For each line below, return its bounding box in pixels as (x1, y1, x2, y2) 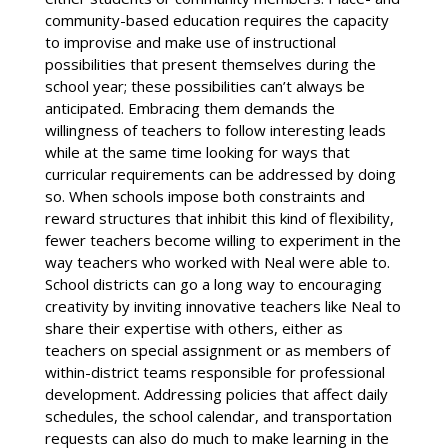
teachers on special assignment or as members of (44, 340, 390, 361)
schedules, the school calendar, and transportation (44, 406, 392, 427)
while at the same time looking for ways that (44, 142, 350, 163)
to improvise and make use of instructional (44, 32, 336, 53)
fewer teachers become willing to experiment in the (44, 230, 401, 251)
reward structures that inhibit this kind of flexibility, (44, 208, 394, 229)
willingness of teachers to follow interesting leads (44, 120, 386, 141)
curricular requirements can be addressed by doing (44, 164, 396, 185)
